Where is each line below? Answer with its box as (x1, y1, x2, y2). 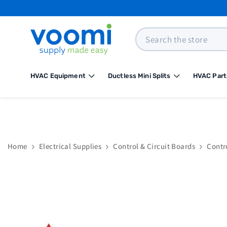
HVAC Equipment (30, 72, 86, 80)
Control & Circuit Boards (113, 141, 196, 152)
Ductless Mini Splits (107, 72, 171, 80)
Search (135, 27, 158, 37)
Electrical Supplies (39, 141, 102, 152)
